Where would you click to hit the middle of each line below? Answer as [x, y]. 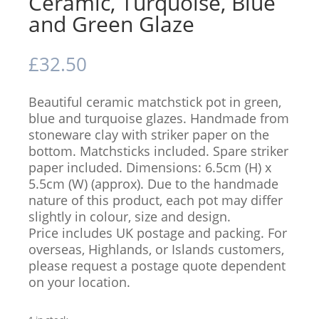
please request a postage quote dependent [157, 266]
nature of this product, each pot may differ [156, 200]
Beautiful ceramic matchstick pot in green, [155, 102]
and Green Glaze [111, 24]
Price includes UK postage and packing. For [158, 233]
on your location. [79, 282]
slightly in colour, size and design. [130, 217]
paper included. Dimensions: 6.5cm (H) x [150, 168]
